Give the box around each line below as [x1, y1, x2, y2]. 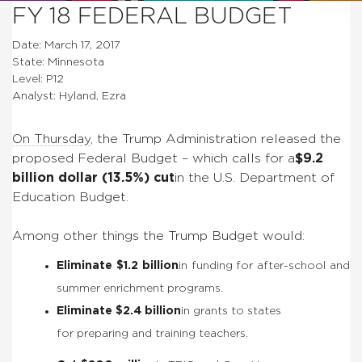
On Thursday [12, 132, 90, 145]
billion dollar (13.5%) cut [12, 170, 175, 184]
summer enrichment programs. [57, 282, 223, 294]
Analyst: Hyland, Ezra [12, 90, 126, 102]
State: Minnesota [12, 56, 104, 68]
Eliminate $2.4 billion [57, 305, 181, 317]
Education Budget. [12, 190, 128, 204]
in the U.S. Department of [175, 170, 335, 184]
